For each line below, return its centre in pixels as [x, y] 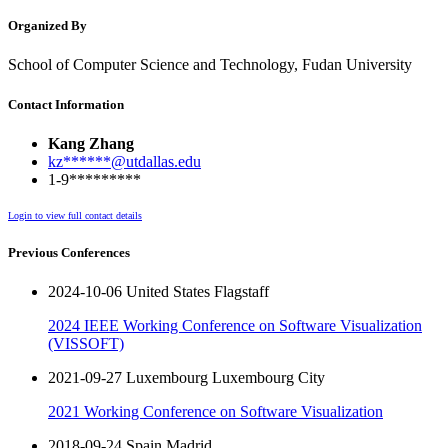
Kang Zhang [91, 143]
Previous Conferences [69, 252]
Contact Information [66, 104]
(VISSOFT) [86, 344]
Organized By [47, 26]
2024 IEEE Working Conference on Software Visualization [235, 326]
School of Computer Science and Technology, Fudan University [210, 65]
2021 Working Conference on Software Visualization [215, 412]
